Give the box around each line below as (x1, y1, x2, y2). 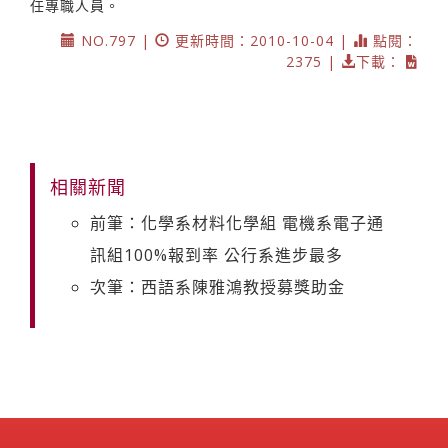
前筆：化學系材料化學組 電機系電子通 (90, 211, 384, 234)
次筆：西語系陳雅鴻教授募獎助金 (90, 275, 345, 298)
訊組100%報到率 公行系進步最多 (90, 243, 343, 266)
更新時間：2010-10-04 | (170, 30, 353, 50)
